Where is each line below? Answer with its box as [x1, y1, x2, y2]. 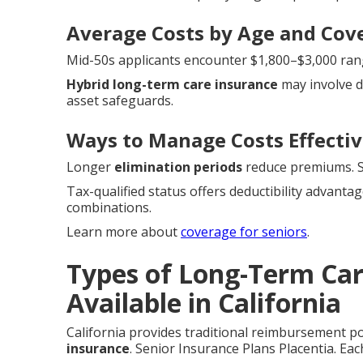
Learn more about [66, 223, 181, 241]
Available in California [66, 285, 341, 320]
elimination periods [114, 158, 242, 176]
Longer [66, 158, 114, 176]
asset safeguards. [66, 92, 173, 109]
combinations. [66, 199, 152, 216]
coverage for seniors [181, 223, 307, 241]
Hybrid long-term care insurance [66, 75, 278, 93]
